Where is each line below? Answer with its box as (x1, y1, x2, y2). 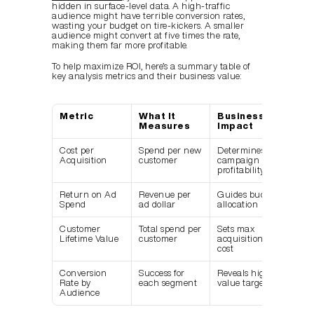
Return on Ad (60, 190, 116, 200)
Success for (139, 268, 185, 278)
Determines (217, 146, 265, 156)
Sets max (217, 224, 254, 234)
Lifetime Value (60, 234, 118, 244)
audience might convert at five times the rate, (52, 31, 240, 41)
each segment (139, 278, 197, 288)
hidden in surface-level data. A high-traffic (52, 1, 230, 11)
